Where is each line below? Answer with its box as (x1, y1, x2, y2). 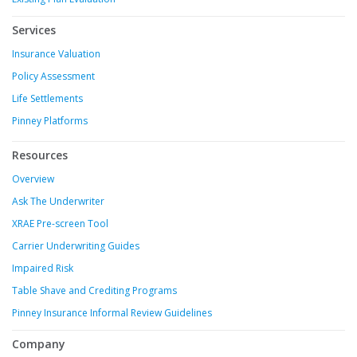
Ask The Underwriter (12, 194, 104, 209)
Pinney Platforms (12, 114, 88, 128)
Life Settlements (12, 92, 83, 106)
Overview (12, 172, 54, 186)
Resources (12, 147, 68, 163)
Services (12, 22, 56, 38)
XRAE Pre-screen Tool (12, 217, 108, 231)
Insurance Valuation (12, 47, 100, 61)
